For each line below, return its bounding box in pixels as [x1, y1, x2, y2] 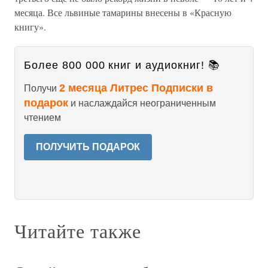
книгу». [14, 20, 46, 33]
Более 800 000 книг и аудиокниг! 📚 [24, 59, 220, 72]
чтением [24, 112, 61, 123]
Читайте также [14, 218, 141, 244]
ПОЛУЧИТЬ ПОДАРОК [36, 142, 140, 153]
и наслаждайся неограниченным [68, 98, 216, 109]
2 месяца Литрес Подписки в [59, 82, 213, 95]
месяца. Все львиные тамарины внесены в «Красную [14, 6, 232, 19]
